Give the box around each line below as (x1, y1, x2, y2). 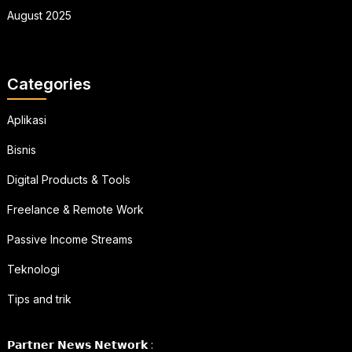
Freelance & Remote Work (6, 203, 144, 217)
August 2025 (6, 9, 71, 23)
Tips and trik (6, 292, 71, 306)
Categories (6, 75, 91, 94)
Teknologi (6, 262, 60, 277)
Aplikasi (6, 113, 46, 127)
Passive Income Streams (6, 233, 133, 247)
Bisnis (6, 143, 36, 157)
